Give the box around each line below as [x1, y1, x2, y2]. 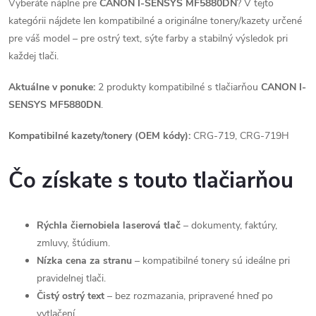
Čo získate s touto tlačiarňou [8, 166, 293, 195]
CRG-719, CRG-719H [190, 129, 289, 142]
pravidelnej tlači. [37, 272, 106, 285]
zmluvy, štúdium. [37, 236, 110, 250]
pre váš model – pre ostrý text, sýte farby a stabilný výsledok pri [8, 32, 288, 45]
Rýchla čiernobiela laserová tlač [37, 219, 181, 232]
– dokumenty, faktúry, [181, 219, 277, 232]
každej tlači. [8, 49, 59, 63]
